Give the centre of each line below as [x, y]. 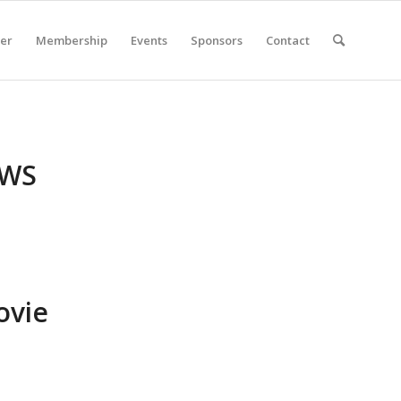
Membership [72, 40]
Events [149, 40]
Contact [288, 40]
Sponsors [217, 40]
